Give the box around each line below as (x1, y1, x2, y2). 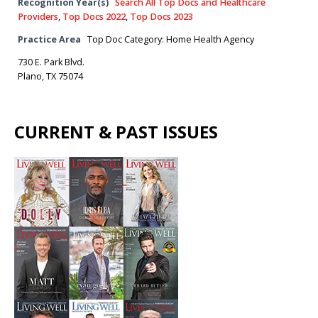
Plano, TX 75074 (18, 70, 83, 82)
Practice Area (18, 33, 81, 45)
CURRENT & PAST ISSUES (14, 120, 218, 143)
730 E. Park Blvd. (18, 56, 84, 68)
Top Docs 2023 (130, 11, 193, 23)
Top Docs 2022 (62, 11, 126, 23)
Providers (18, 11, 58, 23)
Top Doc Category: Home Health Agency (87, 33, 254, 45)
